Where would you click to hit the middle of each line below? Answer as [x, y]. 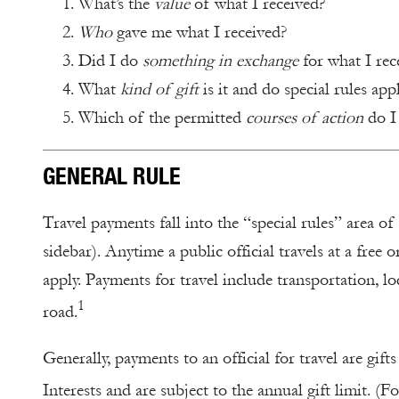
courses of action [305, 118]
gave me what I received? [202, 33]
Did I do [110, 61]
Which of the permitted [162, 118]
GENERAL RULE [112, 176]
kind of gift [159, 90]
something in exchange [220, 61]
